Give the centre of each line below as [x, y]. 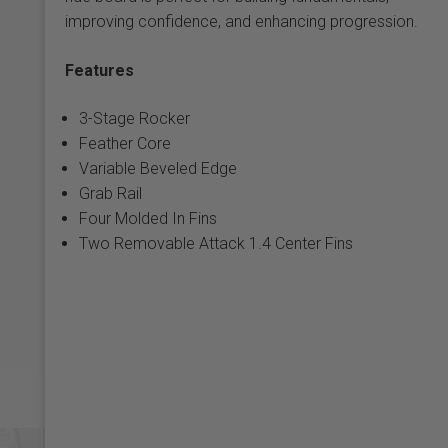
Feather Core [124, 143]
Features [99, 70]
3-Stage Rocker [134, 118]
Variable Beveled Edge [157, 168]
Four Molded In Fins [147, 218]
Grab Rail [110, 193]
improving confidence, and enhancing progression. [241, 21]
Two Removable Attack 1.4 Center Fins [215, 243]
